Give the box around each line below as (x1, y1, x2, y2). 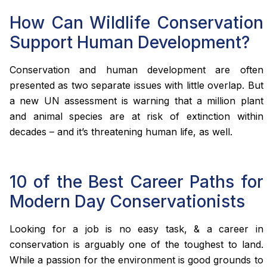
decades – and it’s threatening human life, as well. (10, 125, 232, 138)
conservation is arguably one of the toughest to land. (10, 238, 263, 250)
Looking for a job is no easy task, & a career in (10, 222, 263, 235)
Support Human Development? (10, 32, 250, 52)
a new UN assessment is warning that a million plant (10, 94, 263, 107)
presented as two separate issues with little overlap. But (10, 79, 263, 91)
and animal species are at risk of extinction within (10, 110, 263, 122)
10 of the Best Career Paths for (10, 171, 263, 192)
